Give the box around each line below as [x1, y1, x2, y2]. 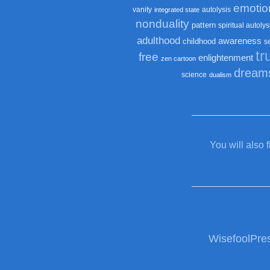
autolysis [202, 5, 231, 14]
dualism [209, 71, 231, 78]
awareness [218, 36, 262, 46]
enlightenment [198, 53, 253, 63]
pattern [191, 20, 216, 30]
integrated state [154, 6, 199, 13]
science [181, 71, 207, 79]
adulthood [137, 34, 180, 46]
